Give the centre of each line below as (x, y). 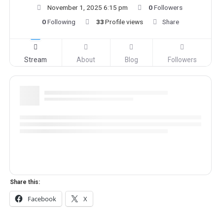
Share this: (25, 182)
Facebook (42, 199)
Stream (36, 60)
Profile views (124, 22)
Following (61, 22)
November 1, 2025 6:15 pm (88, 8)
